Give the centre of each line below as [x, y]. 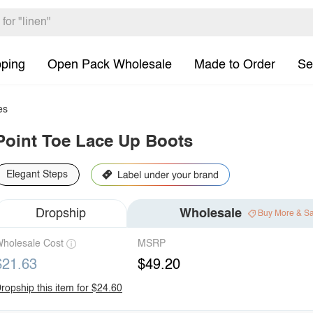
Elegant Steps [37, 175]
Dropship [61, 213]
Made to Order [235, 65]
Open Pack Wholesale [110, 65]
